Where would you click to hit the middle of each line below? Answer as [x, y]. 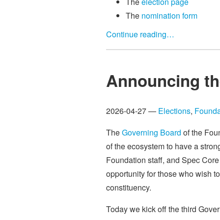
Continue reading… [140, 34]
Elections [174, 111]
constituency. [129, 188]
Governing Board [151, 133]
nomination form [169, 15]
